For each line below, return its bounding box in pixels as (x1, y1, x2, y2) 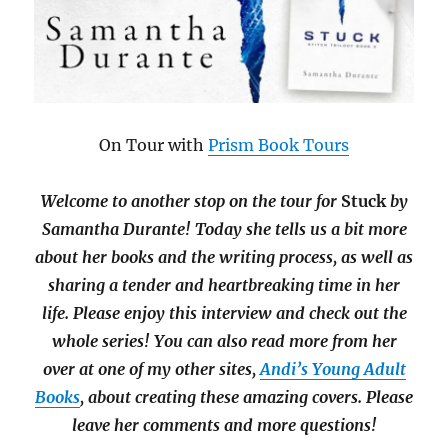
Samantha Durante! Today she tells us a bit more (41, 218, 407, 239)
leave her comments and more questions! (71, 414, 377, 435)
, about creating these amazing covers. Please (80, 386, 413, 407)
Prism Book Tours (208, 134, 349, 155)
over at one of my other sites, (42, 358, 260, 379)
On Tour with (99, 134, 208, 155)
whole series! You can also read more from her (51, 330, 397, 351)
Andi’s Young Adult (259, 358, 406, 379)
